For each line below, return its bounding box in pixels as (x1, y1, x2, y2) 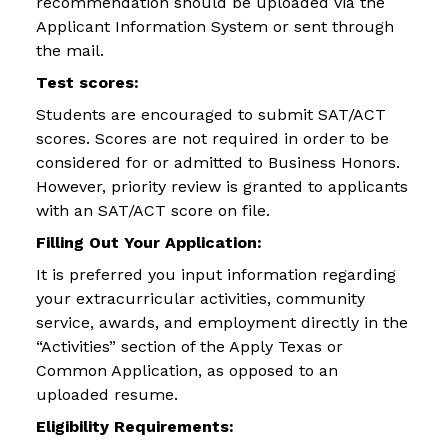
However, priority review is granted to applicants (36, 177, 408, 197)
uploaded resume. (36, 385, 178, 405)
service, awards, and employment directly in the (36, 313, 408, 333)
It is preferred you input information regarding (36, 265, 396, 285)
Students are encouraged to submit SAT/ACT (36, 105, 386, 125)
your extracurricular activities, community (36, 289, 365, 309)
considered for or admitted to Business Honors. (36, 153, 400, 173)
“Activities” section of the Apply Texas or (36, 337, 343, 357)
